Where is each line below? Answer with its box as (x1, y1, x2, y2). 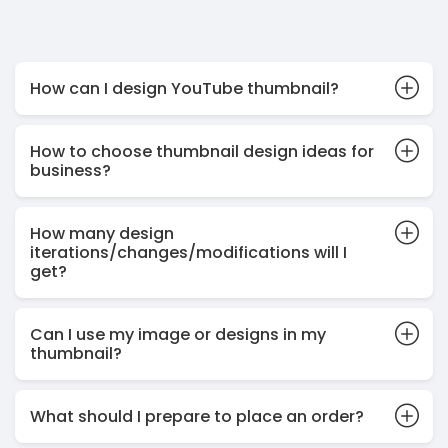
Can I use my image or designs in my (30, 323, 326, 347)
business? (30, 159, 111, 183)
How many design (30, 222, 174, 246)
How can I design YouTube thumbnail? (30, 77, 339, 101)
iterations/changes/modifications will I (30, 241, 347, 265)
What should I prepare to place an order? (30, 405, 364, 429)
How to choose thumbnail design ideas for (30, 140, 374, 164)
